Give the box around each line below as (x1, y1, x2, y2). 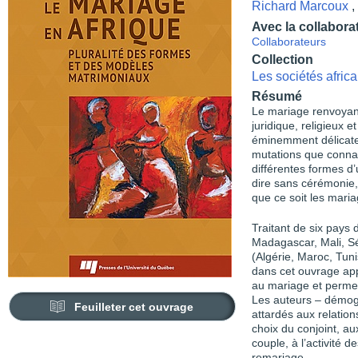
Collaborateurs (252, 36, 326, 48)
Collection (252, 52, 313, 66)
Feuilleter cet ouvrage (74, 300, 194, 313)
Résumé (252, 89, 302, 103)
